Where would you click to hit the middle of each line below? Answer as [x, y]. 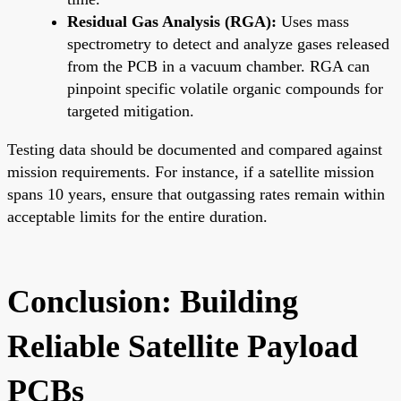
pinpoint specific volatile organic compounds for [225, 88]
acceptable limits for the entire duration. [137, 216]
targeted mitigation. [131, 111]
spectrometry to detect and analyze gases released [228, 43]
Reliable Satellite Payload [183, 346]
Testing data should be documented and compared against [195, 149]
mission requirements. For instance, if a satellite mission [191, 171]
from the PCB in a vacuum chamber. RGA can [218, 66]
